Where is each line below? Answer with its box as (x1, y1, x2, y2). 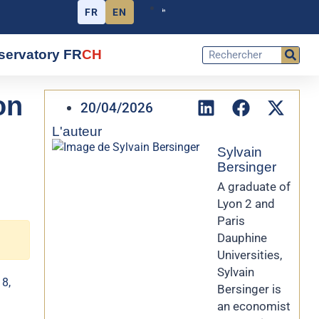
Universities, (217, 248, 282, 262)
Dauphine (217, 231, 267, 245)
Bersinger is (217, 282, 281, 296)
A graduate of (217, 179, 291, 194)
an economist (217, 299, 291, 313)
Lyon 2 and (217, 197, 275, 211)
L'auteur (52, 124, 102, 139)
